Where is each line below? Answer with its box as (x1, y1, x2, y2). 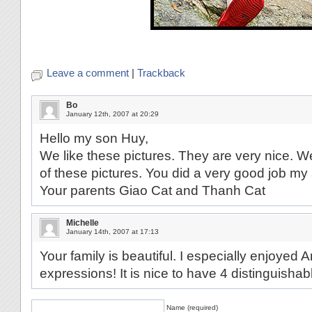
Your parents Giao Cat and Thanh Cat (40, 183, 265, 198)
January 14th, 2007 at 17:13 (66, 228, 159, 235)
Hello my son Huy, (40, 131, 148, 146)
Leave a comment (47, 67, 129, 79)
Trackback (137, 67, 185, 79)
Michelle (66, 218, 99, 228)
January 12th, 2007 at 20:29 (66, 110, 159, 118)
